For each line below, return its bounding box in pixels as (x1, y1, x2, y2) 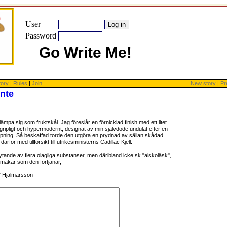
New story (191, 80, 216, 86)
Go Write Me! (39, 44, 132, 61)
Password (25, 31, 56, 40)
